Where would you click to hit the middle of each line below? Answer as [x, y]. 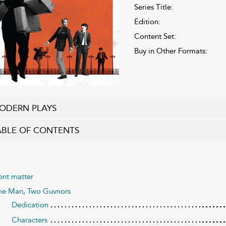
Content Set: [155, 36]
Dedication [30, 205]
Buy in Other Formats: [171, 51]
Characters [29, 220]
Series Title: [153, 7]
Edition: [147, 21]
